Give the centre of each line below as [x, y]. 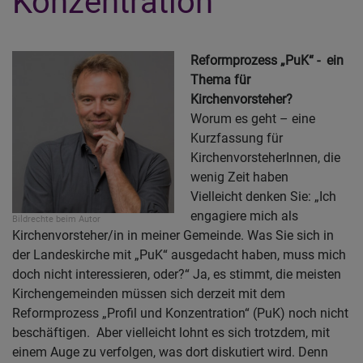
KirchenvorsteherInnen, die [265, 158]
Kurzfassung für [237, 139]
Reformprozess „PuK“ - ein [267, 61]
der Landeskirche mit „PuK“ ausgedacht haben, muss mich [179, 255]
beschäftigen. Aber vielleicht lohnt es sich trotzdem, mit [171, 333]
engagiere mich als [244, 216]
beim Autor [78, 220]
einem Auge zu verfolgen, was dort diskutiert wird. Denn [170, 352]
